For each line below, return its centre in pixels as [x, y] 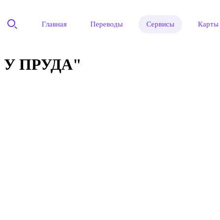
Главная [55, 24]
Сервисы [161, 24]
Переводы [107, 24]
